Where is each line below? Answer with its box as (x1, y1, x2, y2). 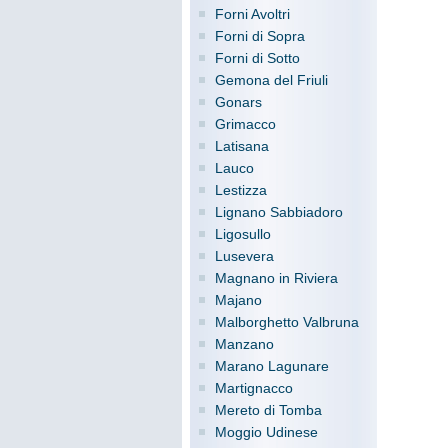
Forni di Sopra (215, 28, 305, 44)
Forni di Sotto (215, 50, 300, 66)
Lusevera (215, 248, 274, 264)
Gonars (215, 94, 262, 110)
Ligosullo (215, 226, 271, 242)
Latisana (215, 138, 269, 154)
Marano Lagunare (215, 358, 329, 374)
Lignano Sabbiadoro (215, 204, 343, 220)
